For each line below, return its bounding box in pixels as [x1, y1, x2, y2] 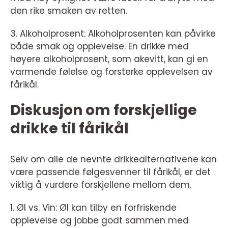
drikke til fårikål [10, 118, 129, 138]
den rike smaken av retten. [10, 4, 127, 17]
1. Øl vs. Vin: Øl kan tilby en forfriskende [10, 201, 177, 214]
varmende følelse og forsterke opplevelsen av [10, 65, 213, 78]
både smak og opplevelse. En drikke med [10, 40, 189, 52]
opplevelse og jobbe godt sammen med [10, 214, 189, 226]
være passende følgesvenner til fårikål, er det [10, 165, 211, 178]
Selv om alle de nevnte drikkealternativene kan [10, 153, 217, 165]
